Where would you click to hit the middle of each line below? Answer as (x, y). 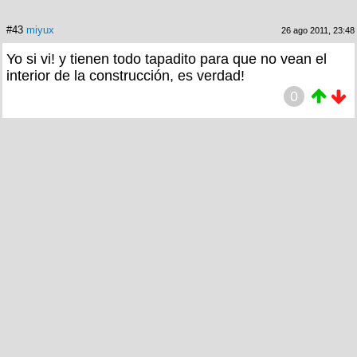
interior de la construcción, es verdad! (126, 75)
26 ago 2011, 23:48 (318, 30)
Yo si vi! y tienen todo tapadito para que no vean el (167, 59)
